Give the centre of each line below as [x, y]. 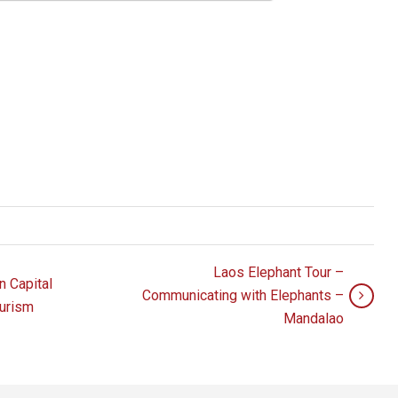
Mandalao [313, 318]
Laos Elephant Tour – [278, 272]
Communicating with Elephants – [243, 295]
